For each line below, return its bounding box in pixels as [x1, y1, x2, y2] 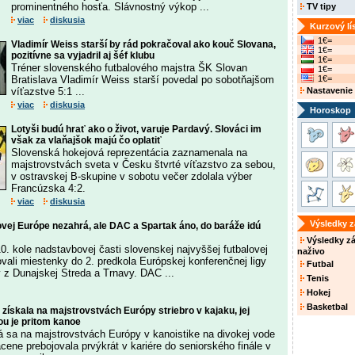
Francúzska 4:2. [11, 182, 86, 194]
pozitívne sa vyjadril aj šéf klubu [11, 50, 155, 61]
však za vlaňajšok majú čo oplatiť [11, 135, 162, 146]
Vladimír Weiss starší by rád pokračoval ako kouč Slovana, [11, 39, 276, 50]
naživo [297, 246, 325, 256]
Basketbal [304, 302, 348, 311]
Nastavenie [304, 86, 353, 95]
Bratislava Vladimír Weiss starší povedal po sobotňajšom [11, 74, 274, 86]
